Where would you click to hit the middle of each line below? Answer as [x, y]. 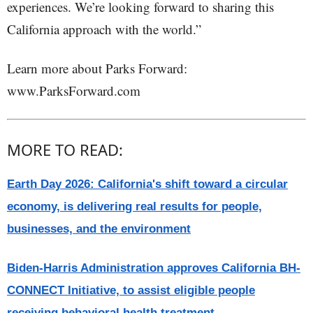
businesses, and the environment [99, 229]
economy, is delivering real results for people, [134, 206]
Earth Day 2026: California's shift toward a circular [147, 184]
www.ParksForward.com [74, 90]
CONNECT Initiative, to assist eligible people [131, 290]
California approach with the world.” [104, 29]
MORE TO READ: [65, 150]
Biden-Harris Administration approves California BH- [154, 268]
